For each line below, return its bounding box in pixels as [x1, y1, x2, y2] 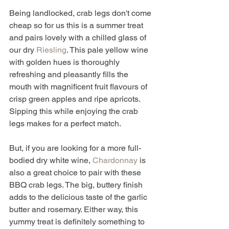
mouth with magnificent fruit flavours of [9, 82, 149, 92]
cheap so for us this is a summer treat [9, 20, 145, 31]
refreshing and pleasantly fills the [9, 70, 130, 80]
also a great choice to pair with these [9, 168, 143, 178]
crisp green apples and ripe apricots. [9, 94, 142, 104]
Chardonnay [93, 155, 138, 166]
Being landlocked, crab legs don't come [9, 8, 153, 18]
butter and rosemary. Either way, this [9, 204, 140, 215]
